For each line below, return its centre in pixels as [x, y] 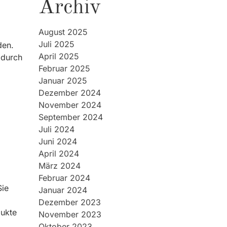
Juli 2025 [56, 44]
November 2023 [70, 214]
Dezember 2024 [70, 93]
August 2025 [63, 32]
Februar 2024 [64, 178]
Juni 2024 [58, 141]
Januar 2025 [63, 81]
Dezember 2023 [70, 202]
